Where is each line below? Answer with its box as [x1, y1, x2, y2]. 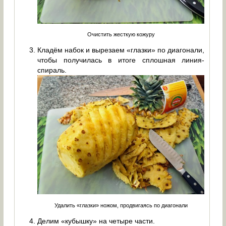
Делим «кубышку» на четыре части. [37, 216, 155, 225]
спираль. [37, 66, 67, 75]
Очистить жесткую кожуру [87, 31, 155, 37]
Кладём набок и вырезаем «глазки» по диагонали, [37, 46, 205, 54]
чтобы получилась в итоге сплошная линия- [37, 56, 205, 65]
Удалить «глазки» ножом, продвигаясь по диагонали [54, 202, 188, 208]
